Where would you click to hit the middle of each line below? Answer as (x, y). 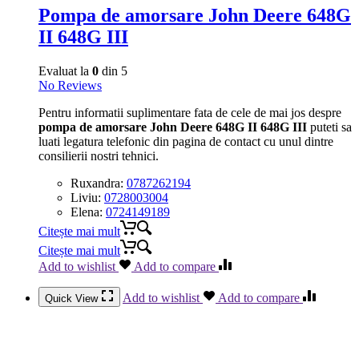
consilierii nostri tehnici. (99, 155)
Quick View (73, 298)
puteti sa (329, 127)
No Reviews (70, 85)
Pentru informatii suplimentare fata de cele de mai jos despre (190, 112)
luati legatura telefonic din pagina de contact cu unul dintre (186, 141)
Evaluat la (65, 71)
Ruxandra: (99, 183)
